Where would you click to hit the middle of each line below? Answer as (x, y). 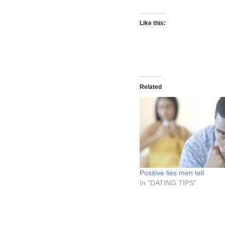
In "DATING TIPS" (168, 183)
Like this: (152, 23)
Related (150, 87)
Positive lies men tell (172, 173)
